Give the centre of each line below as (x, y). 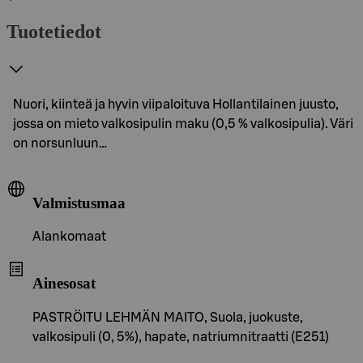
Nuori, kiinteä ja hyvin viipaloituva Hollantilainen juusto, (176, 104)
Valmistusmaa (79, 203)
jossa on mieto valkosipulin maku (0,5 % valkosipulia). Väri (183, 124)
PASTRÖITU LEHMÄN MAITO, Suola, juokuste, (168, 317)
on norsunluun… (60, 143)
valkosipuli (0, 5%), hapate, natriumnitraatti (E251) (181, 337)
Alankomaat (69, 237)
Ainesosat (64, 283)
